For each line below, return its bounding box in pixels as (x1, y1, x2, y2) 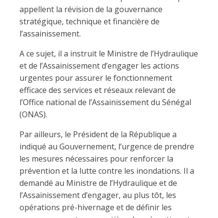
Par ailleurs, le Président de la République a (19, 129, 177, 140)
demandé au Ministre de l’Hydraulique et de (19, 178, 177, 188)
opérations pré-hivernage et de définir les (19, 202, 172, 213)
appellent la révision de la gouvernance (19, 4, 163, 15)
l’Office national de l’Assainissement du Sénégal (19, 97, 191, 108)
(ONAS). (19, 109, 47, 120)
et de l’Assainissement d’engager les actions (19, 60, 179, 71)
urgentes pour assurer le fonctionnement (19, 73, 172, 83)
